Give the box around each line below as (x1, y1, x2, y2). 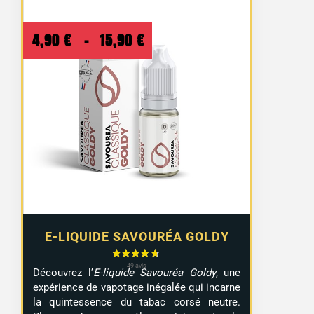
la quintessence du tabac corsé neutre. (33, 295, 241, 308)
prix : (148, 79, 182, 101)
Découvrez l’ (33, 266, 93, 279)
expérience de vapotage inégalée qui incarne (33, 280, 241, 294)
